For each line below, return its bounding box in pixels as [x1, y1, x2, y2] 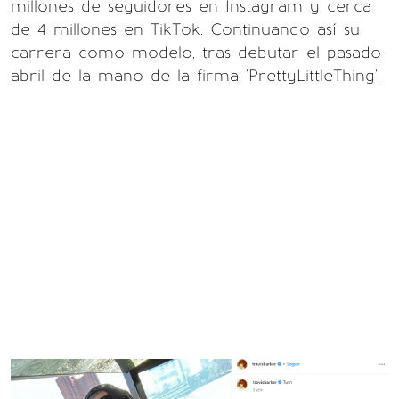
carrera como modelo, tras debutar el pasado [11, 42, 381, 62]
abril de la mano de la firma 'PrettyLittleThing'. [11, 65, 380, 85]
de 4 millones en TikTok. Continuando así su [11, 19, 360, 39]
